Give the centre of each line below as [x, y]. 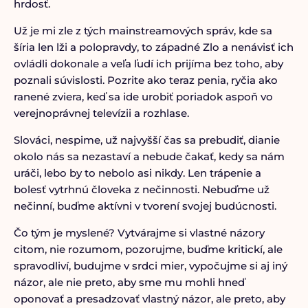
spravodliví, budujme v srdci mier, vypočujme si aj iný [150, 266]
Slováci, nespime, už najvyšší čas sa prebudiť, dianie [146, 140]
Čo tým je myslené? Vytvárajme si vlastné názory [139, 233]
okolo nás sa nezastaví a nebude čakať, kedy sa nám [149, 156]
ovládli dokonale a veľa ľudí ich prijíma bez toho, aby [148, 64]
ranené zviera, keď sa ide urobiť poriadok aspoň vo [143, 97]
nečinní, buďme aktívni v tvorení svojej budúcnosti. [145, 206]
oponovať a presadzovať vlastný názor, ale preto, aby [149, 299]
